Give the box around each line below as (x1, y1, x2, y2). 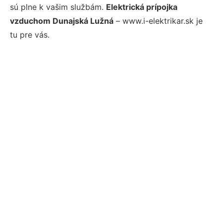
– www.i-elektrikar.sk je (113, 16, 203, 26)
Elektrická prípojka (106, 2, 177, 12)
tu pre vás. (10, 30, 50, 40)
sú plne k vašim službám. (10, 2, 106, 12)
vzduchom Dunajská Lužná (10, 16, 113, 26)
